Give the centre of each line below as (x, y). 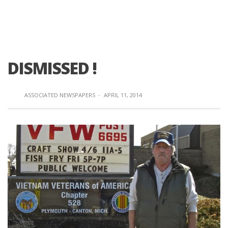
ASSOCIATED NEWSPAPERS (60, 95)
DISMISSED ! (52, 68)
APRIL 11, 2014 (123, 95)
